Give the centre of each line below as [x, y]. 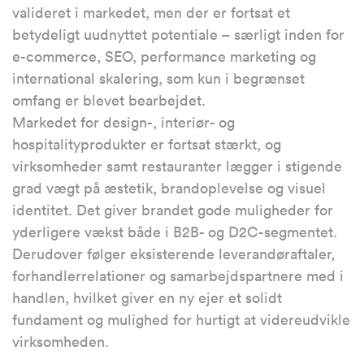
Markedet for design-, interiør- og [123, 123]
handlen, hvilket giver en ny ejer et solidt [147, 298]
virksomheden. [61, 342]
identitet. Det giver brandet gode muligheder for [173, 210]
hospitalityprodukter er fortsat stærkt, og [147, 145]
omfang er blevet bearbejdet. [109, 101]
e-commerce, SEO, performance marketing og [164, 57]
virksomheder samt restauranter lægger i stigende [177, 167]
